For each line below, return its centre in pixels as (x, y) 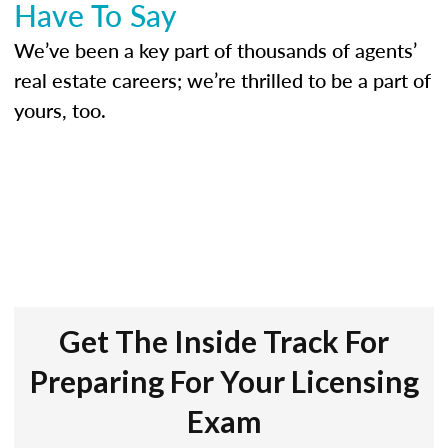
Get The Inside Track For (224, 341)
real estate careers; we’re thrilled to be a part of (222, 80)
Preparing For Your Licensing (224, 381)
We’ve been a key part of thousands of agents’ (215, 50)
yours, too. (60, 110)
